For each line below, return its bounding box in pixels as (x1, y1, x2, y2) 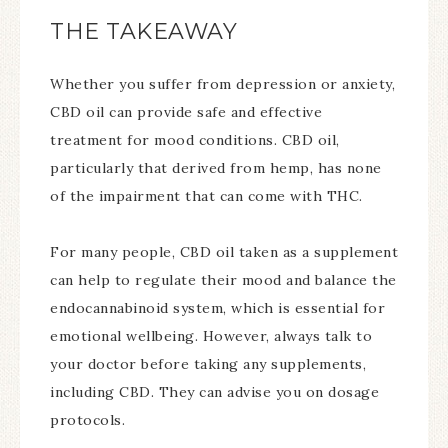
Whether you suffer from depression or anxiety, (50, 74, 395, 93)
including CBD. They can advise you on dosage (50, 382, 379, 401)
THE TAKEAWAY (50, 17, 237, 45)
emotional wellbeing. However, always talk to (50, 326, 372, 345)
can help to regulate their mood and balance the (50, 270, 397, 289)
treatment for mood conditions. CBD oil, (50, 130, 340, 149)
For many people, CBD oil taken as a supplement (50, 242, 398, 261)
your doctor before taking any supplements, (50, 354, 366, 373)
